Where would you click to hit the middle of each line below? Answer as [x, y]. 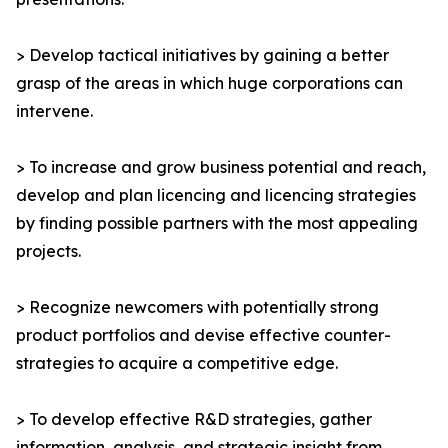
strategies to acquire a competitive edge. [177, 363]
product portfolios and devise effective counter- [203, 335]
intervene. [54, 111]
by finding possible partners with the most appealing [217, 223]
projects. [48, 251]
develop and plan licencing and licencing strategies [216, 195]
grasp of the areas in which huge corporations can [209, 83]
